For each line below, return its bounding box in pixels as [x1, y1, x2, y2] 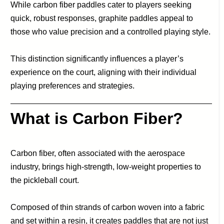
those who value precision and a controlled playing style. [10, 27, 211, 36]
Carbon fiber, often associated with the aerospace [10, 149, 185, 158]
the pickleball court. [10, 176, 79, 185]
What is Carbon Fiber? [10, 109, 183, 128]
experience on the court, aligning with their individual [10, 67, 197, 76]
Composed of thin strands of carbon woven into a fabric [10, 203, 205, 212]
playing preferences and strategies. [10, 81, 135, 90]
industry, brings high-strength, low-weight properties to [10, 162, 201, 171]
